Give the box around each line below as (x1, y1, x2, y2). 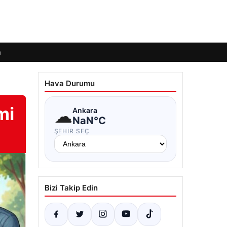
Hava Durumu (44, 79, 95, 88)
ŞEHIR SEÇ (54, 127, 90, 135)
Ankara (72, 105, 97, 115)
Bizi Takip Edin (44, 183, 98, 193)
